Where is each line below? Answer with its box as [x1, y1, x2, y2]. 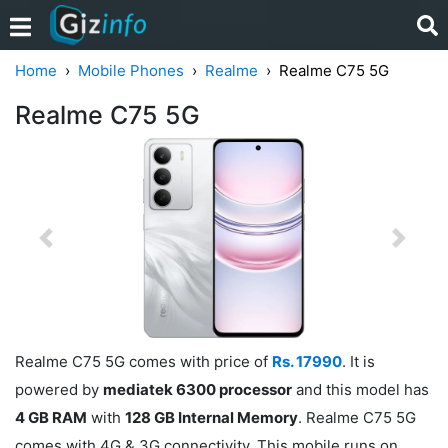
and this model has [292, 379, 429, 399]
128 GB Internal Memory [125, 407, 298, 427]
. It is [342, 351, 375, 371]
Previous [44, 237, 108, 256]
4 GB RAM [15, 407, 87, 427]
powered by [15, 379, 103, 399]
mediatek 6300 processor [103, 379, 292, 399]
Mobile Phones [78, 61, 184, 80]
